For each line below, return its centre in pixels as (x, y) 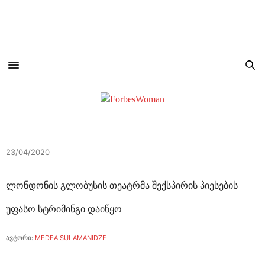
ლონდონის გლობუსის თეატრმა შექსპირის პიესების (122, 185)
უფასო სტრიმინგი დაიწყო (64, 209)
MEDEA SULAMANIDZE (71, 238)
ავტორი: (20, 238)
